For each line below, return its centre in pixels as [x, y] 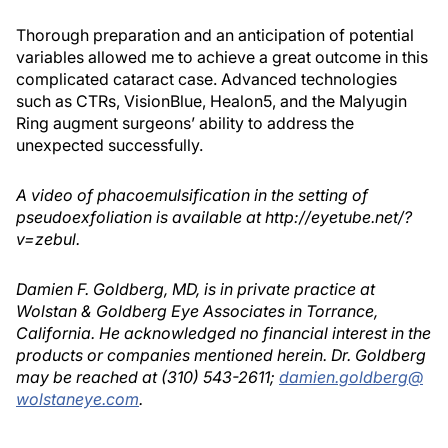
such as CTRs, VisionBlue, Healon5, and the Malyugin [211, 101]
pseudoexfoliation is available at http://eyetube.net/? [214, 217]
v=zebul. [48, 239]
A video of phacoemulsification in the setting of [192, 195]
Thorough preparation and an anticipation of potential [215, 35]
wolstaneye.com [77, 399]
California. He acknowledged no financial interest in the [223, 333]
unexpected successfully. [109, 145]
